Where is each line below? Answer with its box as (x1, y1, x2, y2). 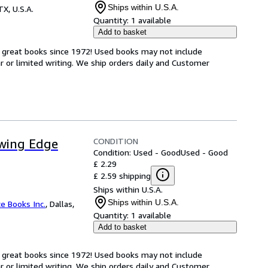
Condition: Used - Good (93, 147, 181, 157)
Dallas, (50, 199, 74, 209)
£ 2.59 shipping (93, 170, 151, 181)
